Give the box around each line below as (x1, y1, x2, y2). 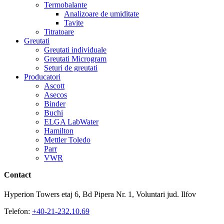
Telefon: (4, 207, 32, 216)
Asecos (44, 90, 67, 99)
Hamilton (44, 126, 73, 135)
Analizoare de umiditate (64, 9, 139, 18)
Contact (4, 170, 31, 179)
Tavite (64, 18, 83, 27)
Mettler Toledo (44, 135, 90, 144)
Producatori (24, 72, 60, 81)
